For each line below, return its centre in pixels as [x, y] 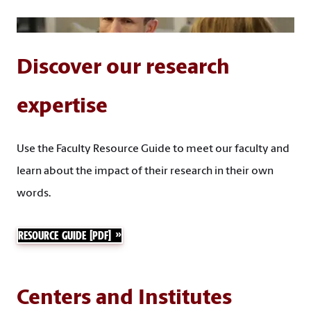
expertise [62, 108]
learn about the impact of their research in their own [145, 172]
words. [34, 194]
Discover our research [123, 69]
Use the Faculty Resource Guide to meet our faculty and [153, 150]
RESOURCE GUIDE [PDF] [65, 236]
